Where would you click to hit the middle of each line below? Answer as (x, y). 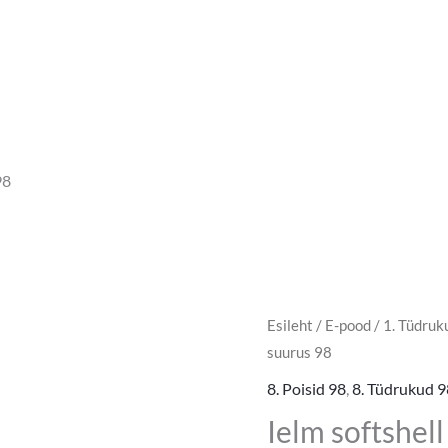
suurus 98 (299, 352)
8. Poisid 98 (306, 389)
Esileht (289, 325)
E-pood (347, 325)
